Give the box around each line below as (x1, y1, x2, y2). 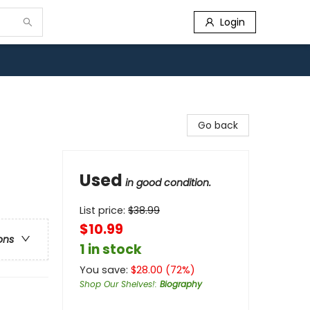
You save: (80, 263, 131, 277)
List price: (80, 203, 128, 217)
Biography (160, 278, 202, 290)
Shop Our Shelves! (80, 278, 155, 290)
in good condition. (125, 176, 211, 190)
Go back (198, 118, 238, 132)
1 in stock (80, 240, 142, 259)
